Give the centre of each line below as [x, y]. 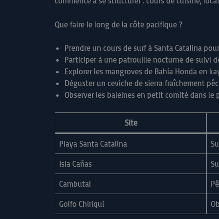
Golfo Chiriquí [82, 204]
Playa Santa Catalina [93, 144]
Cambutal [75, 184]
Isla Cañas [76, 164]
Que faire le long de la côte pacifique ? [119, 25]
